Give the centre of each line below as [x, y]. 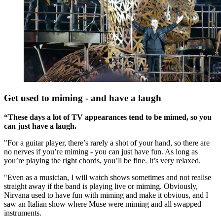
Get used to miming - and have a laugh [83, 98]
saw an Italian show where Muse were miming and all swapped [103, 204]
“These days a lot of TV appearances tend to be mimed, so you [108, 117]
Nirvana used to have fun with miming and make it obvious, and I [106, 195]
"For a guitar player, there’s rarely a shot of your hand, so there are [107, 143]
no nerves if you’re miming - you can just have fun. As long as [101, 151]
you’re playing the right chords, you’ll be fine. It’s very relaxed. [102, 160]
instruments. [23, 213]
